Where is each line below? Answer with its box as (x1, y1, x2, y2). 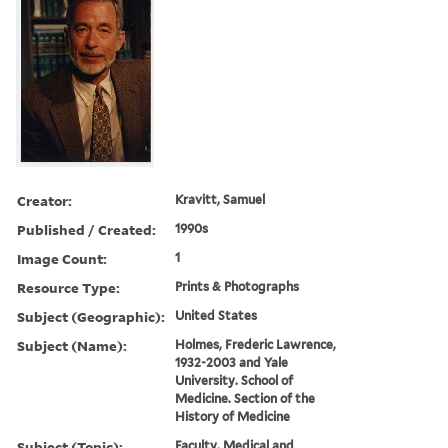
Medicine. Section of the (175, 390, 316, 406)
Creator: (17, 190, 72, 210)
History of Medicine (175, 408, 291, 424)
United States (175, 307, 258, 323)
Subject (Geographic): (17, 306, 165, 326)
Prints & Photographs (175, 278, 300, 294)
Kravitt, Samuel (175, 191, 266, 207)
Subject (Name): (17, 335, 127, 355)
